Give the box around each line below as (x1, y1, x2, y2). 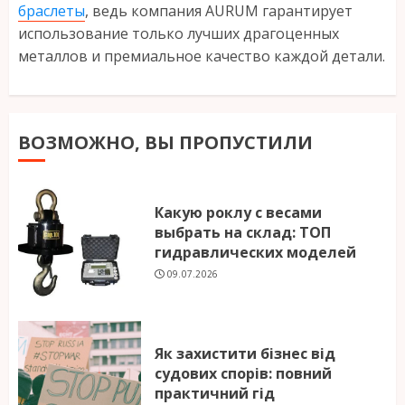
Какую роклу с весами (155, 202, 322, 222)
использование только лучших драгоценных (18, 24, 339, 44)
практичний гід (155, 382, 275, 403)
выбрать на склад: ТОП (155, 221, 331, 242)
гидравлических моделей (155, 241, 356, 262)
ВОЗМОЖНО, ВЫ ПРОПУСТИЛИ (18, 130, 313, 155)
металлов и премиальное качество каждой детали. (18, 46, 385, 67)
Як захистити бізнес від (155, 343, 335, 363)
